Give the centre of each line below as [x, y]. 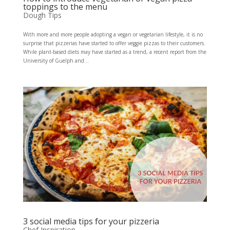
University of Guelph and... [56, 60]
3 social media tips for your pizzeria [91, 221]
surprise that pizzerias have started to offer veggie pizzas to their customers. [114, 43]
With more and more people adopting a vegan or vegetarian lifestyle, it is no [113, 34]
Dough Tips [42, 15]
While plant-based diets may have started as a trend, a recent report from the [114, 52]
